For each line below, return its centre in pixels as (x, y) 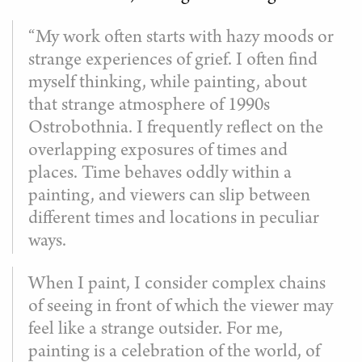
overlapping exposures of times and (158, 152)
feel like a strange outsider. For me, (156, 330)
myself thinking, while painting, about (168, 84)
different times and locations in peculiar (174, 220)
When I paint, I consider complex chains (177, 285)
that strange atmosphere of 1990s (149, 107)
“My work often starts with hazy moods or (181, 39)
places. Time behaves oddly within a (160, 175)
